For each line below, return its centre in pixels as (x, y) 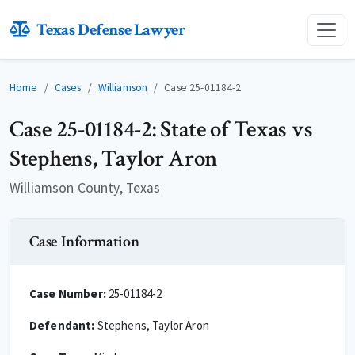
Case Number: (68, 294)
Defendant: (62, 325)
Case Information (84, 242)
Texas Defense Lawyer (111, 30)
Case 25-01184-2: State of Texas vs (161, 130)
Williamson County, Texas (85, 188)
